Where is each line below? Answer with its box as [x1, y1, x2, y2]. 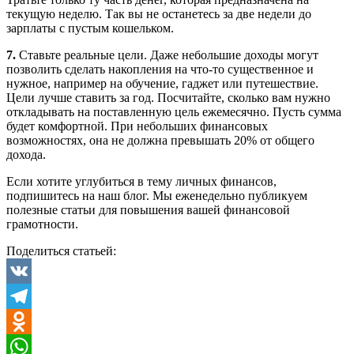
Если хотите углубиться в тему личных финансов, [6, 175, 277, 189]
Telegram [6, 314, 53, 329]
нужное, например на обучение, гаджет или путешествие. [6, 77, 318, 91]
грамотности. [6, 217, 78, 232]
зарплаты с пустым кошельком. [6, 21, 174, 36]
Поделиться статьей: [6, 244, 116, 258]
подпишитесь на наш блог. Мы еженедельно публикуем [6, 189, 307, 203]
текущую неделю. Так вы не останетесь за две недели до [6, 7, 311, 21]
